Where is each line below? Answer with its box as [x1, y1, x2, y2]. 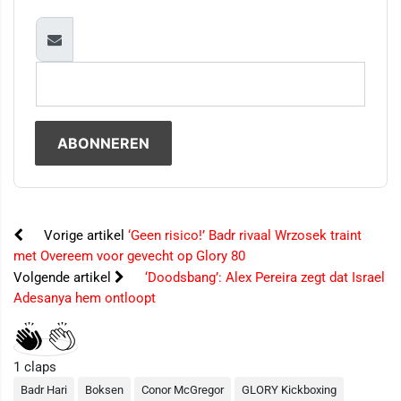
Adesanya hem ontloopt [13, 290, 156, 307]
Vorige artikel [40, 227, 128, 244]
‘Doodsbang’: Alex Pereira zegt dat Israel [145, 269, 385, 286]
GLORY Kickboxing [242, 383, 337, 397]
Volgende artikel [13, 269, 115, 286]
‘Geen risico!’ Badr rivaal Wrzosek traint [128, 227, 362, 244]
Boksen [85, 383, 124, 397]
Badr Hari [21, 383, 67, 397]
